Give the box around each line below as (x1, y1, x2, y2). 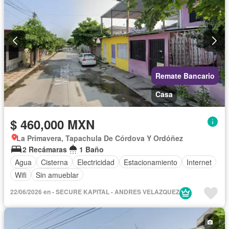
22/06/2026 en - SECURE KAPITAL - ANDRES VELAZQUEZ (10, 187, 179, 197)
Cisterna (41, 156, 68, 167)
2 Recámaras (22, 144, 67, 155)
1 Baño (79, 144, 104, 155)
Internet (187, 156, 212, 167)
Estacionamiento (124, 156, 177, 167)
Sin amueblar (36, 169, 79, 180)
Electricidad (77, 156, 114, 167)
